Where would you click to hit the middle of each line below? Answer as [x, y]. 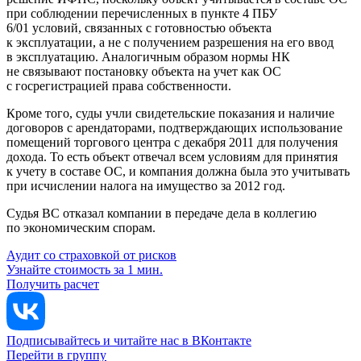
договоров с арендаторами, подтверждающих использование [174, 127]
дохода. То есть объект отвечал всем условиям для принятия [172, 156]
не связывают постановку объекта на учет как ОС [144, 71]
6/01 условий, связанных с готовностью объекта [139, 27]
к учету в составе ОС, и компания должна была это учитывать [178, 171]
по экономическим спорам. [81, 227]
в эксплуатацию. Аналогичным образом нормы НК [148, 56]
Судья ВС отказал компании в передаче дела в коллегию [162, 213]
